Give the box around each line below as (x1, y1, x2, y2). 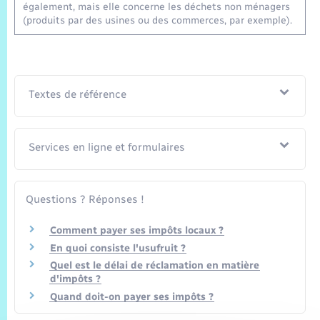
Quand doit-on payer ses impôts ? (50, 290, 214, 303)
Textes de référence (29, 88, 127, 101)
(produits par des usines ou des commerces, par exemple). (23, 14, 293, 27)
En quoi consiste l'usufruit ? (50, 241, 186, 254)
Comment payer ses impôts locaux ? (50, 224, 224, 236)
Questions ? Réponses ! (26, 193, 144, 206)
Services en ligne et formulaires (29, 141, 186, 154)
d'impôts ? (50, 273, 101, 286)
